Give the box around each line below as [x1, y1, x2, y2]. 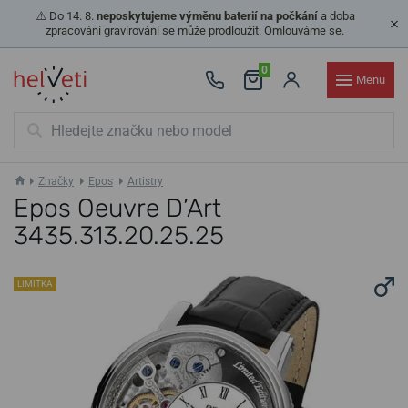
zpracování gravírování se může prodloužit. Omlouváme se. [46, 24, 344, 37]
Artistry [127, 175, 163, 188]
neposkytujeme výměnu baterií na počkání [96, 9, 318, 23]
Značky [38, 175, 74, 188]
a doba [317, 9, 355, 23]
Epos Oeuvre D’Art [14, 193, 221, 223]
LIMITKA [17, 279, 53, 289]
